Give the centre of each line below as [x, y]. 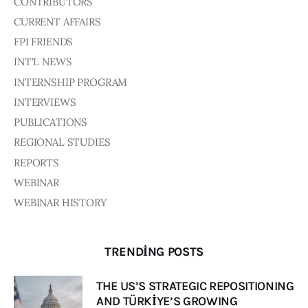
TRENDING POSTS [154, 251]
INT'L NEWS [43, 62]
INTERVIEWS [45, 102]
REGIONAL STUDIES [62, 142]
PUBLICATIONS [51, 122]
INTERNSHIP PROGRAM [71, 82]
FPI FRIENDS [44, 42]
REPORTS [36, 162]
